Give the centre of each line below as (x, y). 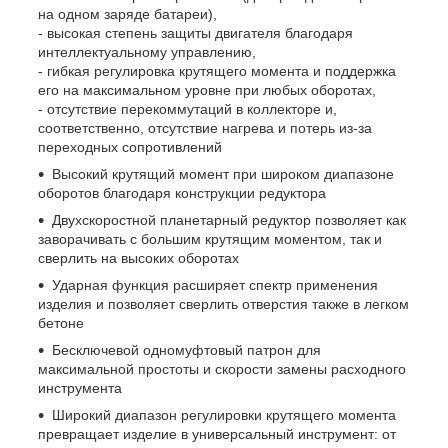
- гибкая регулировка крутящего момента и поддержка (217, 70)
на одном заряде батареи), (127, 13)
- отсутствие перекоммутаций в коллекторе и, (187, 108)
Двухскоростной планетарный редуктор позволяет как (229, 219)
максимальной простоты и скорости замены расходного (222, 368)
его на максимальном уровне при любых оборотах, (207, 89)
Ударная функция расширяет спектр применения (215, 284)
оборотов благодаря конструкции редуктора (182, 192)
